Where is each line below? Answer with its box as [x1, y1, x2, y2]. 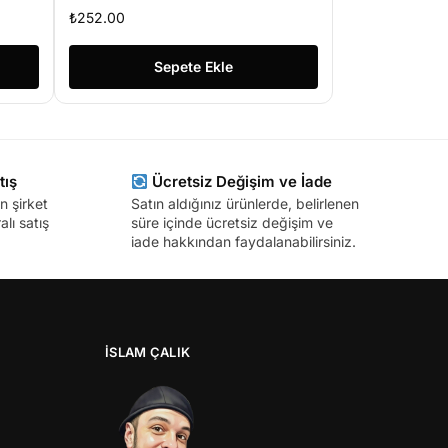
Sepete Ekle [153, 58, 233, 76]
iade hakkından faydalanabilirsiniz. [130, 233, 356, 251]
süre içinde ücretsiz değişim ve [130, 214, 333, 232]
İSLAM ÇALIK [105, 343, 191, 360]
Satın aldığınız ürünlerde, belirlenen [130, 195, 359, 213]
